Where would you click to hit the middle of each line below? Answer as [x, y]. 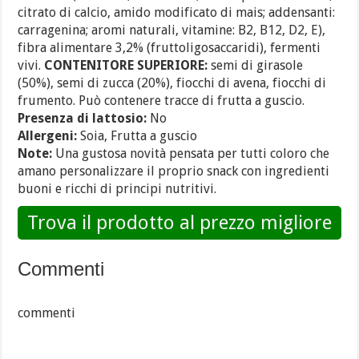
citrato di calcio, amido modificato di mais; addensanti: [177, 12]
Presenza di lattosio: [83, 118]
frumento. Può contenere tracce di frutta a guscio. [161, 100]
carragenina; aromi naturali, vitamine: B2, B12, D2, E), [172, 30]
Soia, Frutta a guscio [137, 135]
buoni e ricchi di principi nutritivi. [117, 188]
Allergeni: [48, 135]
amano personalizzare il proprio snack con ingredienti [174, 171]
